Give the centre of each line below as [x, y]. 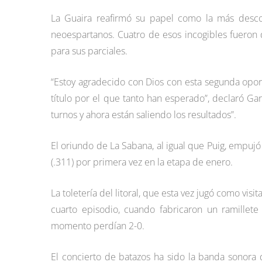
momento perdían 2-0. [98, 226]
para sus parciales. [89, 51]
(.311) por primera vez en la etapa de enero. [142, 162]
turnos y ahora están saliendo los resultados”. [144, 115]
